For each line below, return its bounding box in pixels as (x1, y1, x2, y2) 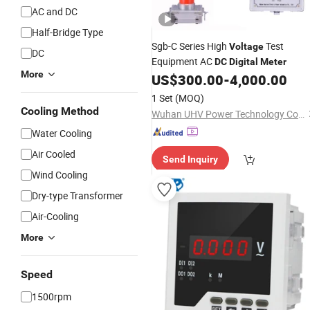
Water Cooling (32, 127, 92, 140)
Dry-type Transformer (32, 189, 123, 202)
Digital (229, 56, 258, 67)
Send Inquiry (163, 154, 218, 165)
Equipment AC (152, 55, 215, 68)
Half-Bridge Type (32, 26, 103, 39)
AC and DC (32, 5, 77, 18)
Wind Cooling (32, 168, 88, 181)
